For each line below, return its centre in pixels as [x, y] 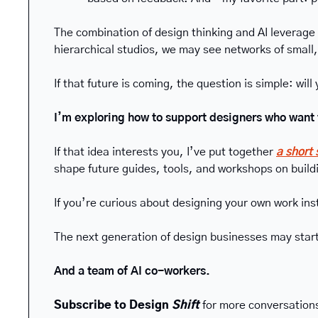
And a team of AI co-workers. [132, 271]
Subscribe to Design [113, 305]
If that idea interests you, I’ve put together [165, 152]
